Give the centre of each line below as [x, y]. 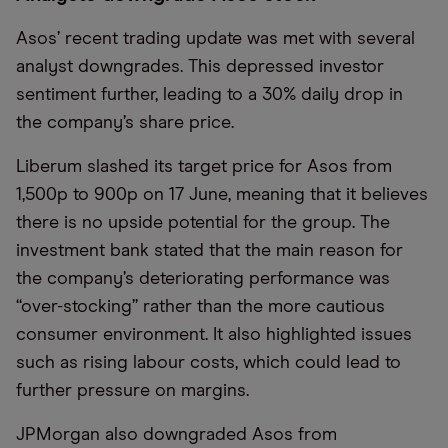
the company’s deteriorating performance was [203, 279]
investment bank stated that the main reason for [209, 251]
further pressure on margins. [132, 391]
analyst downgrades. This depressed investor [200, 67]
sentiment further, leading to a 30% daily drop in [209, 95]
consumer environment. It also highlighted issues [214, 335]
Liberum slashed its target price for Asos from [204, 167]
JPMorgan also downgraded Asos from [176, 435]
